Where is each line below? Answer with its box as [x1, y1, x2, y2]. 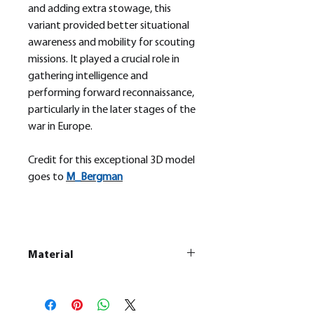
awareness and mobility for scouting [28, 37, 195, 49]
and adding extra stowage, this [28, 4, 171, 15]
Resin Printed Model [76, 276, 159, 287]
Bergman [81, 172, 123, 184]
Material [28, 250, 74, 261]
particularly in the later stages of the [28, 104, 196, 116]
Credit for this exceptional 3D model [28, 155, 195, 167]
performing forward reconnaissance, [28, 88, 194, 100]
